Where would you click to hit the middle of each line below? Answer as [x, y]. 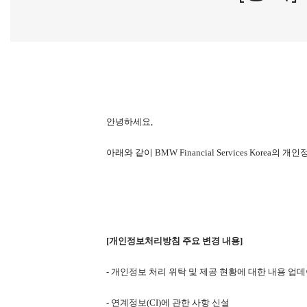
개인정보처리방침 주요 [155, 241]
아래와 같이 [130, 152]
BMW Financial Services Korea [212, 152]
